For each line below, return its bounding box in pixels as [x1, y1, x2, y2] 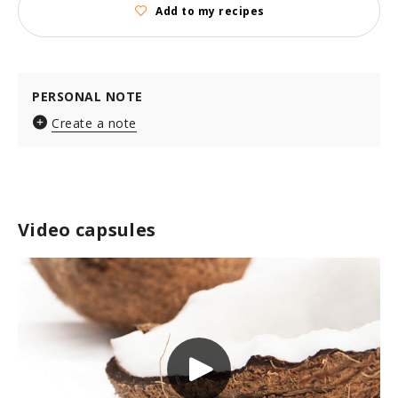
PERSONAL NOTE [32, 88, 143, 105]
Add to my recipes [155, 3, 265, 19]
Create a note [52, 115, 137, 131]
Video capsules [18, 218, 156, 242]
